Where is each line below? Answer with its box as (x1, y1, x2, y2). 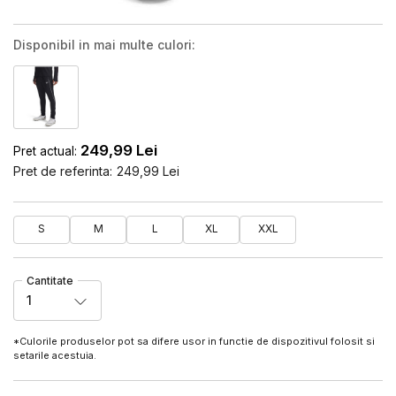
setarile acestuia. (13, 348, 99, 362)
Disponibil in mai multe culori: (13, 37, 195, 52)
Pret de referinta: (13, 163, 112, 179)
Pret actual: (13, 143, 77, 158)
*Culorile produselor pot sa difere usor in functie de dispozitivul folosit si (13, 334, 375, 347)
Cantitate (27, 273, 73, 287)
